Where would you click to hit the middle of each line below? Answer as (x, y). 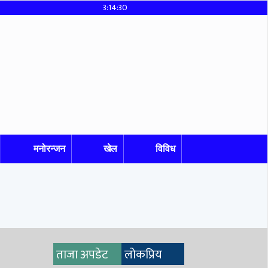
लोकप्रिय (143, 255)
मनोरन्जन (49, 149)
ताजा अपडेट (82, 255)
